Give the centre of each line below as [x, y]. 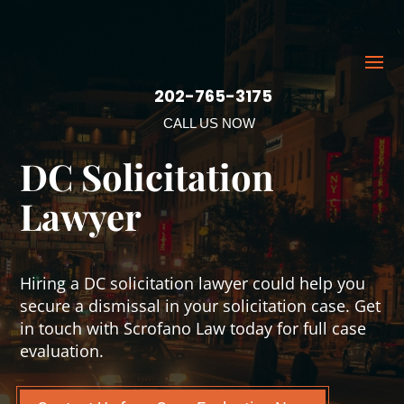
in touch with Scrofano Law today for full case [193, 328]
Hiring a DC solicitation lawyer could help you [193, 283]
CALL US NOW [209, 123]
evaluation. [62, 351]
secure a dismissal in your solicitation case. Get [201, 306]
